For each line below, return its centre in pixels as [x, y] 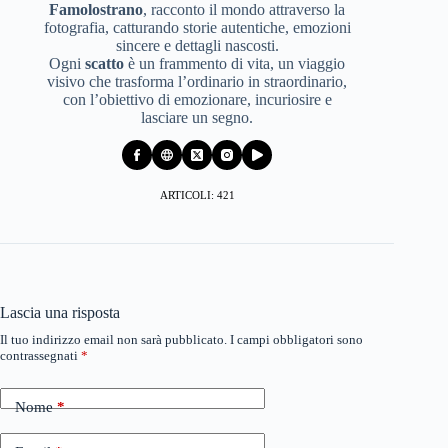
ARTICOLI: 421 [197, 194]
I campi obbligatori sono [296, 339]
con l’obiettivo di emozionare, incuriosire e [197, 99]
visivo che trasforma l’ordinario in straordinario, [197, 81]
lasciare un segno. [197, 117]
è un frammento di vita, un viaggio [235, 63]
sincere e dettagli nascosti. [197, 45]
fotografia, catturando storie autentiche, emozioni [197, 27]
